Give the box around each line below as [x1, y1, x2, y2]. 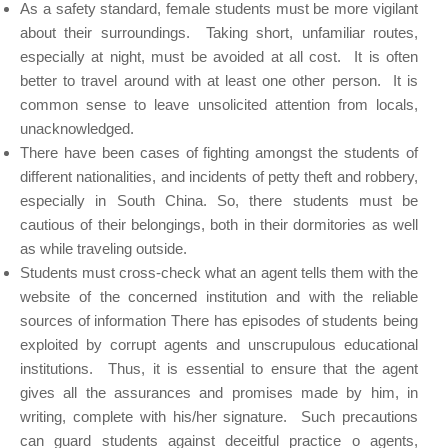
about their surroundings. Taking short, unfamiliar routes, [20, 23, 418, 41]
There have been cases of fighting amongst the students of [20, 143, 418, 161]
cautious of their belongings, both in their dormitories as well [20, 215, 418, 233]
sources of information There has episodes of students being [20, 311, 418, 329]
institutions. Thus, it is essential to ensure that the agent [20, 359, 418, 377]
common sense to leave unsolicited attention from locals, [20, 95, 418, 113]
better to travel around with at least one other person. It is [20, 71, 418, 89]
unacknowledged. [20, 119, 134, 137]
